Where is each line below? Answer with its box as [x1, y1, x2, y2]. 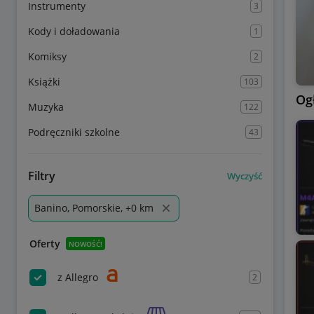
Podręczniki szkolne [28, 125, 120, 139]
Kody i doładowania [28, 25, 120, 38]
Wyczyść [226, 169, 262, 182]
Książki [28, 75, 60, 88]
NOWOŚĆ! [69, 238, 102, 249]
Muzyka [28, 100, 64, 114]
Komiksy [28, 50, 67, 63]
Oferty [29, 237, 60, 250]
